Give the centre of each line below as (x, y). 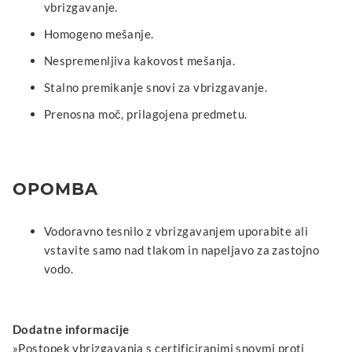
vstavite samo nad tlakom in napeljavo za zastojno (182, 249)
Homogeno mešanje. (99, 33)
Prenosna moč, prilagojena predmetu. (146, 114)
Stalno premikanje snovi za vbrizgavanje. (156, 87)
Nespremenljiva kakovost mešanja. (140, 60)
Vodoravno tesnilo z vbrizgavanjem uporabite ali (176, 231)
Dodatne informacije (71, 329)
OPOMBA (56, 189)
